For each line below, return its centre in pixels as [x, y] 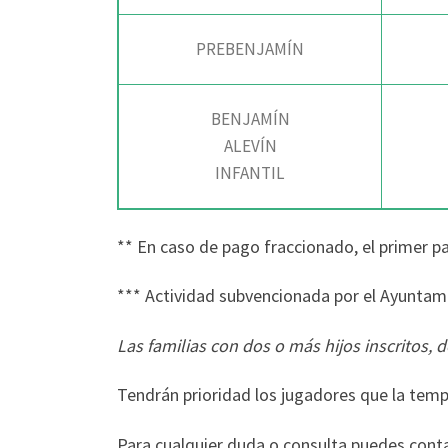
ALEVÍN [250, 146]
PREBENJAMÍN [250, 49]
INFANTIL [250, 173]
